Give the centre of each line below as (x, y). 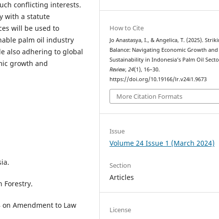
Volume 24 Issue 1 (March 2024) (162, 143)
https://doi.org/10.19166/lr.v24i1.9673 (158, 79)
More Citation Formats (150, 97)
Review (118, 69)
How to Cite (127, 28)
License (120, 210)
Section (120, 165)
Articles (122, 177)
